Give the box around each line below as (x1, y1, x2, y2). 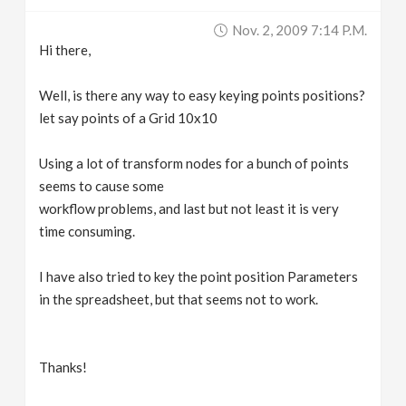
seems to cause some (39, 178, 165, 194)
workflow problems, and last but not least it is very (39, 200, 340, 217)
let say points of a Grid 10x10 (39, 110, 218, 126)
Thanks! (39, 359, 88, 375)
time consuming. (39, 223, 136, 239)
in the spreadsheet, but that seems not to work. (39, 291, 319, 307)
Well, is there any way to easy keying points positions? (39, 87, 366, 103)
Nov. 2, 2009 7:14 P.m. (231, 22, 367, 38)
